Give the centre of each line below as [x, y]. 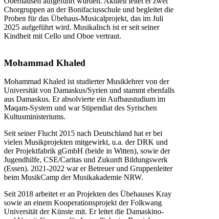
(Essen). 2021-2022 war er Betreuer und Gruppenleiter [88, 169]
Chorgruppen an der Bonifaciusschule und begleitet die [89, 9]
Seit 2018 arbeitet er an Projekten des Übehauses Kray [88, 194]
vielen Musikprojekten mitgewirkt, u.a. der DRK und [86, 142]
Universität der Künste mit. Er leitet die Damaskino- [84, 212]
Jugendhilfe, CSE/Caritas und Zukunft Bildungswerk [86, 160]
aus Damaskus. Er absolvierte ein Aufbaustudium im [85, 99]
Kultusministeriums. [35, 117]
